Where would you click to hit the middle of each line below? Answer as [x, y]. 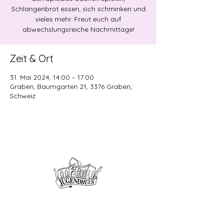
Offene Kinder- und [53, 198]
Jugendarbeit [40, 211]
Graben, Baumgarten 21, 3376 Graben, [71, 87]
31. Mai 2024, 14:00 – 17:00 [52, 77]
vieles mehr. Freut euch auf [78, 19]
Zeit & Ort [32, 58]
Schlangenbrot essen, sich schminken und [78, 9]
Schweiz [23, 96]
